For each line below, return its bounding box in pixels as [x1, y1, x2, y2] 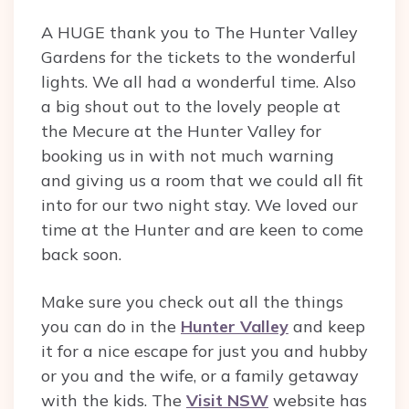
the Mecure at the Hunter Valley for [41, 121, 321, 142]
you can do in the [41, 316, 181, 338]
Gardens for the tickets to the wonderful [41, 47, 356, 68]
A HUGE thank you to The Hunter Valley [41, 22, 358, 44]
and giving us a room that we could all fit [41, 170, 363, 192]
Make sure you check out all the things [41, 291, 343, 313]
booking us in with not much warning [41, 145, 334, 167]
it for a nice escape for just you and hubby [41, 341, 368, 362]
